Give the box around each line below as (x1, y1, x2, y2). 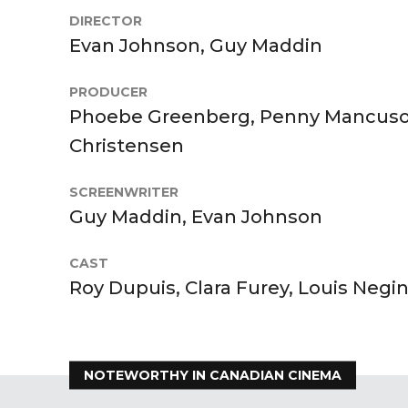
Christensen (69, 134, 184, 157)
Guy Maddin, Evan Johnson (69, 205, 322, 228)
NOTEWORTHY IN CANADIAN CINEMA (84, 366, 342, 383)
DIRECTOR (69, 12, 142, 29)
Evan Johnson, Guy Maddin (69, 34, 322, 56)
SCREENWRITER (69, 183, 178, 200)
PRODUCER (69, 83, 148, 100)
